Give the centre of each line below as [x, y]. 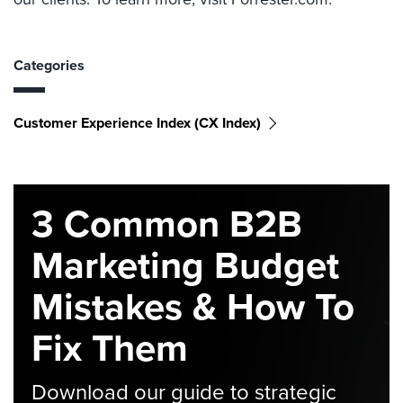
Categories [49, 65]
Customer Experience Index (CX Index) [137, 123]
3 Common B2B [167, 223]
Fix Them [110, 347]
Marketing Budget [185, 264]
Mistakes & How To [193, 306]
